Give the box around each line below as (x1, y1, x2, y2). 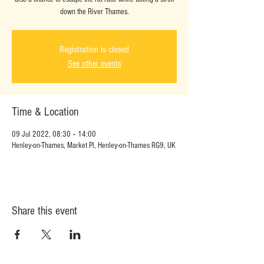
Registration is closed (60, 44, 129, 55)
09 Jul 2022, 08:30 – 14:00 (12, 130, 96, 139)
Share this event (12, 204, 77, 217)
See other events (67, 58, 121, 69)
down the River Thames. (60, 7, 129, 16)
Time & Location (12, 105, 78, 118)
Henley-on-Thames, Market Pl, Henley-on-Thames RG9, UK (12, 141, 176, 150)
